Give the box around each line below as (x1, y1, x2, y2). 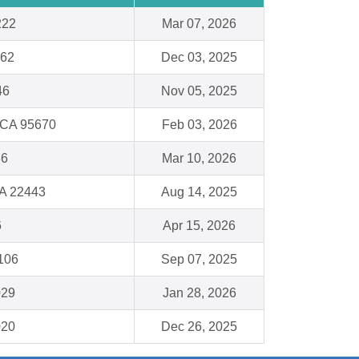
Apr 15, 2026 (163, 219, 236, 233)
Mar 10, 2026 (162, 151, 236, 166)
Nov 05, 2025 (161, 84, 237, 99)
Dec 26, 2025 (161, 320, 237, 334)
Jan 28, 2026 (162, 286, 236, 301)
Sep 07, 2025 (161, 252, 237, 267)
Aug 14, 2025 (161, 185, 237, 200)
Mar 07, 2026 (162, 17, 236, 31)
